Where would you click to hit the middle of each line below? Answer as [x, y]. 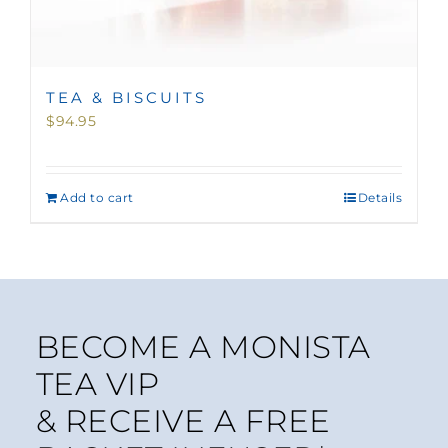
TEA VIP [97, 383]
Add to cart [97, 197]
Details [379, 197]
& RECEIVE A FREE [183, 420]
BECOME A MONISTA [203, 346]
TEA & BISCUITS [126, 97]
